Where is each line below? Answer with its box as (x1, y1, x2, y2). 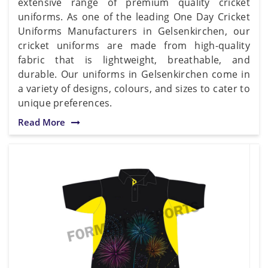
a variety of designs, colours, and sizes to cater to (18, 81, 250, 95)
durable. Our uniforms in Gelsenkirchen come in (18, 67, 250, 81)
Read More (18, 115, 65, 128)
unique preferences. (18, 96, 112, 109)
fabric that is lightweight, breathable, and (18, 53, 250, 66)
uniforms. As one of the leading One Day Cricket (18, 10, 250, 23)
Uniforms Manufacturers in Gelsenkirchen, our (18, 24, 250, 38)
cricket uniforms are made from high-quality (18, 38, 250, 52)
